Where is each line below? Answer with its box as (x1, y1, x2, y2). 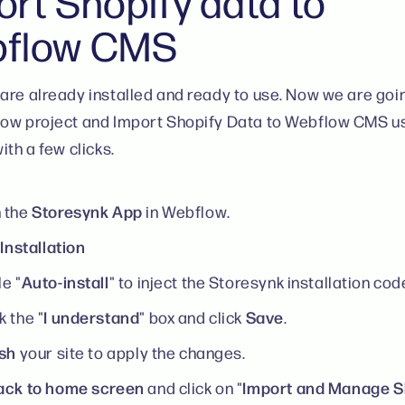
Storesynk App (32, 200, 143, 222)
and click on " (144, 377, 243, 399)
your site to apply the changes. (19, 342, 246, 363)
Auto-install (21, 270, 109, 293)
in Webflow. (142, 201, 231, 222)
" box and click (139, 306, 246, 328)
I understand (43, 306, 140, 328)
